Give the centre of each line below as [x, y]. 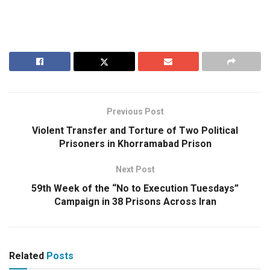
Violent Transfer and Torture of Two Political [135, 130]
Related [27, 256]
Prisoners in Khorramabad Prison [135, 143]
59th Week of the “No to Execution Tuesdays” [135, 188]
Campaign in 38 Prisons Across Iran [135, 201]
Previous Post [135, 111]
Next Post [135, 169]
